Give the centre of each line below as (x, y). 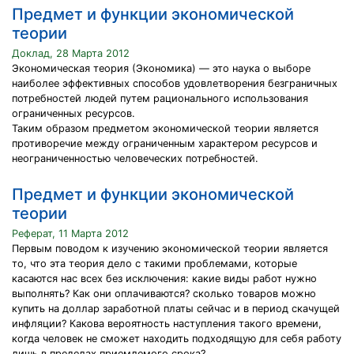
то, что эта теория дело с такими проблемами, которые (154, 264)
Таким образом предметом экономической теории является (165, 128)
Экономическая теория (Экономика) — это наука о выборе (161, 68)
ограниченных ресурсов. (73, 113)
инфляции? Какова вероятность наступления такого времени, (167, 324)
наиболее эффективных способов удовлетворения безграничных (175, 83)
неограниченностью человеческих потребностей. (135, 158)
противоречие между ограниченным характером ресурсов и (165, 143)
